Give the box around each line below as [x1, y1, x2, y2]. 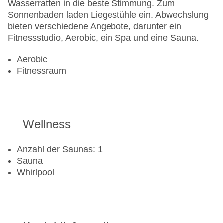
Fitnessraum [17, 66, 66, 76]
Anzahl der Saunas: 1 [17, 144, 103, 155]
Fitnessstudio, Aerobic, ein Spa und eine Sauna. [8, 33, 199, 43]
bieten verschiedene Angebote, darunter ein [8, 21, 181, 32]
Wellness [23, 117, 71, 131]
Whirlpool [17, 167, 54, 178]
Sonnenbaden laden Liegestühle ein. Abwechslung [8, 10, 209, 20]
